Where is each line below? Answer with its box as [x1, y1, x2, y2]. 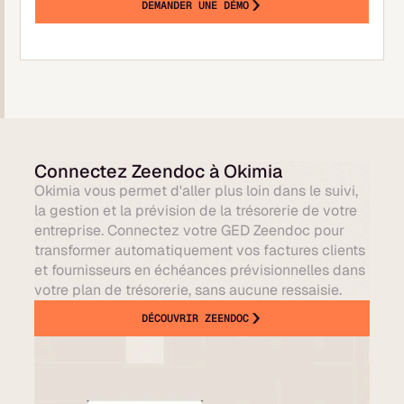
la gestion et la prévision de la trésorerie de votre [34, 201, 358, 220]
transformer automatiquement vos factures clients [34, 241, 366, 260]
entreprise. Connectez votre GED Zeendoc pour [34, 221, 345, 240]
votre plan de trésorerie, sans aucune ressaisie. [34, 280, 343, 299]
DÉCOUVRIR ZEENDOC [141, 311, 249, 326]
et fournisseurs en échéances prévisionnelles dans [34, 261, 366, 280]
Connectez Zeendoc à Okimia [34, 160, 283, 183]
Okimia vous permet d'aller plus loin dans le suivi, [34, 181, 359, 200]
